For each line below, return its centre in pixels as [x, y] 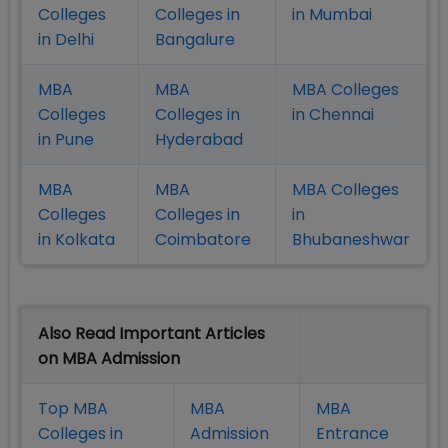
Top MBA [73, 409]
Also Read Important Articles [151, 334]
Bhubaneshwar [351, 240]
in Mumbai [332, 15]
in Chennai [333, 115]
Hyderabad [199, 140]
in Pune [66, 140]
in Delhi [66, 40]
